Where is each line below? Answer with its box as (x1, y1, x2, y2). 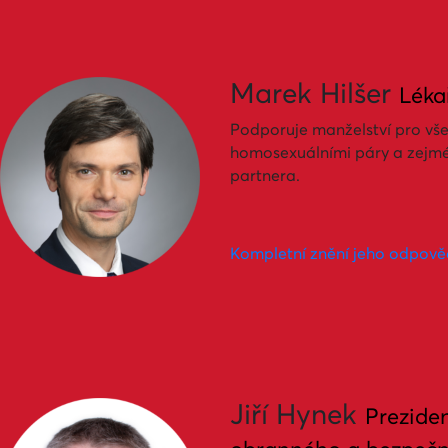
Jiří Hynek (230, 396, 365, 432)
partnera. (230, 164, 300, 185)
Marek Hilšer (230, 75, 399, 111)
